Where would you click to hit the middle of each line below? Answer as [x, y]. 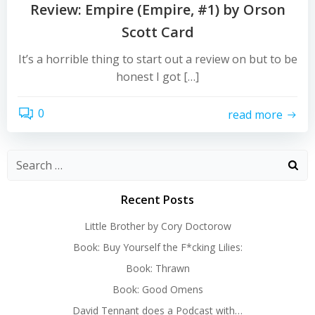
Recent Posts [157, 200]
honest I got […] [157, 77]
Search [25, 158]
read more [255, 114]
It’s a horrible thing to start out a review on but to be [157, 59]
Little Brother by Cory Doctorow [157, 226]
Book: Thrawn [157, 268]
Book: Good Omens [157, 289]
